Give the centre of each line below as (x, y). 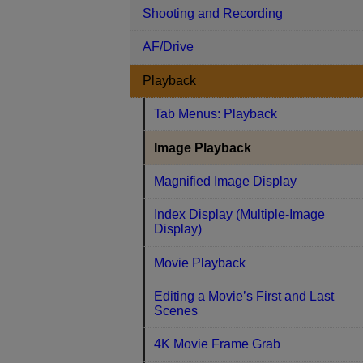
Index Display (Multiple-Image (240, 215)
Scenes (176, 311)
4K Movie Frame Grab (218, 344)
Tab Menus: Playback (216, 114)
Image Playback (203, 147)
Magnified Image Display (226, 181)
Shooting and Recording (213, 14)
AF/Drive (168, 47)
